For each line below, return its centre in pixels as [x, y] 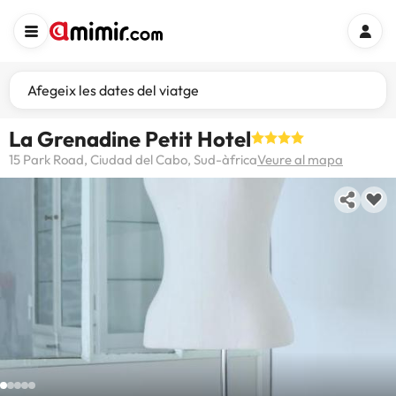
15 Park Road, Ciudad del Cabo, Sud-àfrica [133, 160]
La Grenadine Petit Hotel [130, 139]
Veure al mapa [300, 160]
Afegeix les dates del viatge [113, 90]
